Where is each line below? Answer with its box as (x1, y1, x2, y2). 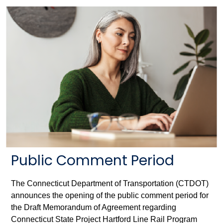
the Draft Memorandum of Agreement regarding (11, 203, 176, 212)
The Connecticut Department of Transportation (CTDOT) (11, 179, 209, 188)
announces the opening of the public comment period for (11, 191, 209, 200)
